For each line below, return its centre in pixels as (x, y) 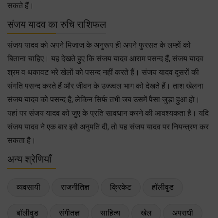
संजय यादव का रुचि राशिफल (57, 24)
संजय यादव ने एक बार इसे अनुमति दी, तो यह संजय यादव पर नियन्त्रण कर (108, 127)
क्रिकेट (121, 187)
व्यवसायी (28, 187)
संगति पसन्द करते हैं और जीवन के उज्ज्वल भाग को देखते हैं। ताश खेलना (105, 86)
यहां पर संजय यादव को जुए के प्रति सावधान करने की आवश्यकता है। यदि (108, 113)
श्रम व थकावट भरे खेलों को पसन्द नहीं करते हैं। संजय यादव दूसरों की (103, 72)
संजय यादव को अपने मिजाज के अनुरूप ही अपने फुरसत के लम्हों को (99, 45)
